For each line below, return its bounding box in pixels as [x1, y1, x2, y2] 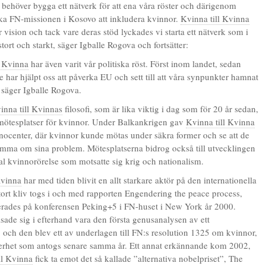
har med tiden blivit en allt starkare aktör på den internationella [21, 174, 256, 186]
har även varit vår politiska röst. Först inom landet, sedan [28, 58, 241, 69]
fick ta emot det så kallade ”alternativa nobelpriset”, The [33, 252, 243, 264]
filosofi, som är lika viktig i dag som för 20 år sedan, [62, 103, 258, 115]
